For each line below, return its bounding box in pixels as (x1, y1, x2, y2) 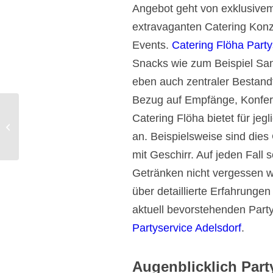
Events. (132, 38, 172, 51)
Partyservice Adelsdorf (132, 221, 241, 234)
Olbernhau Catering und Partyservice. (21, 121, 154, 131)
